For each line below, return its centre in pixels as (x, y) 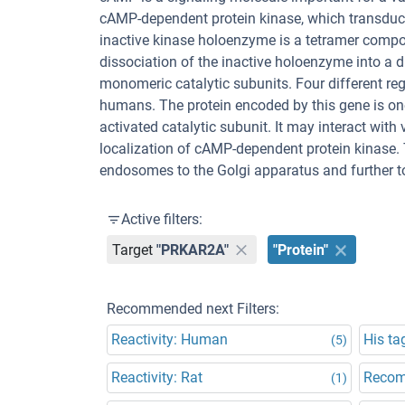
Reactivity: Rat (157, 377)
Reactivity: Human (170, 339)
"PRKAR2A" (193, 250)
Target (133, 250)
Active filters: (162, 219)
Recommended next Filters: (193, 309)
